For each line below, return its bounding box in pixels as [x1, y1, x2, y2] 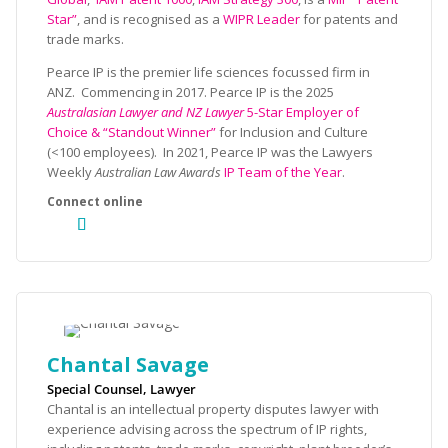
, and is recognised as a [77, 10, 223, 28]
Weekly [47, 163, 95, 181]
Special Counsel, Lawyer [47, 380, 196, 398]
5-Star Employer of [244, 103, 359, 121]
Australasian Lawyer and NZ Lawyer [47, 103, 244, 121]
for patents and [300, 10, 398, 28]
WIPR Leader [223, 10, 300, 28]
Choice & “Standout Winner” [47, 123, 216, 141]
